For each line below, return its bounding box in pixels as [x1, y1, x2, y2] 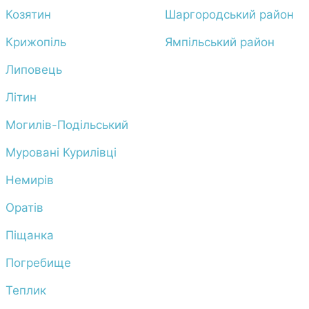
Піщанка [5, 228, 54, 242]
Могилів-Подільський [5, 118, 128, 132]
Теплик [5, 283, 46, 297]
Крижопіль [5, 35, 66, 49]
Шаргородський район [165, 8, 294, 21]
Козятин [5, 8, 51, 21]
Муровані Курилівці [5, 146, 117, 159]
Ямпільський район [165, 35, 275, 49]
